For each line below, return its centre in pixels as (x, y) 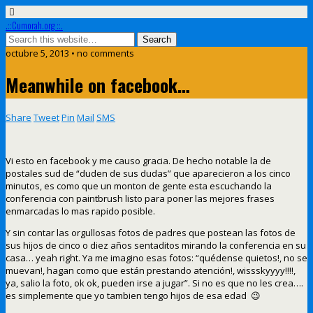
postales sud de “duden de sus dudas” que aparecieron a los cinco (148, 173)
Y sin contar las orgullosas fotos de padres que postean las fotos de (151, 232)
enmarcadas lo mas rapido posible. (80, 211)
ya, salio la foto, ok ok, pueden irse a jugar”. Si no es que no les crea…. (154, 283)
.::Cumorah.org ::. (34, 25)
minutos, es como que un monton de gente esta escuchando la (139, 185)
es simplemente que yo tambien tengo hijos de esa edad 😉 (133, 295)
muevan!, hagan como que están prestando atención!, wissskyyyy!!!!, (151, 270)
